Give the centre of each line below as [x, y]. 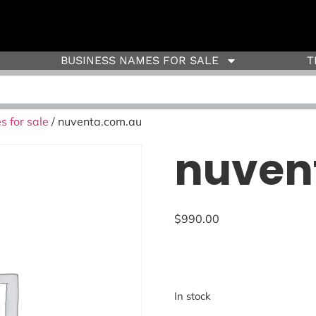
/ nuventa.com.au [95, 121]
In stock [192, 296]
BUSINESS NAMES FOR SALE [139, 60]
